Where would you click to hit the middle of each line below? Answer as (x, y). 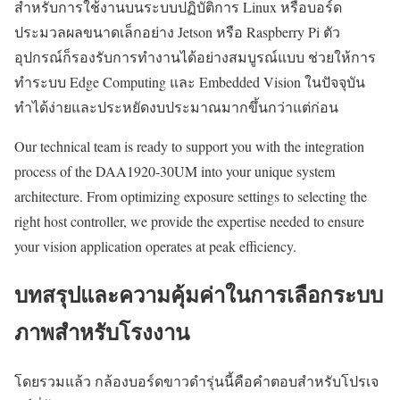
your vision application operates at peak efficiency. (155, 246)
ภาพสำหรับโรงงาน (102, 332)
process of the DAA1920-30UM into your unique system (175, 171)
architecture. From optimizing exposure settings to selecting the (191, 196)
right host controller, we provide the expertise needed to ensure (189, 221)
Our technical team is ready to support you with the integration (189, 146)
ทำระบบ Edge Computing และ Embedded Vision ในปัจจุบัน (190, 81)
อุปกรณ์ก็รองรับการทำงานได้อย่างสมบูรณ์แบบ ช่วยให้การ (195, 56)
